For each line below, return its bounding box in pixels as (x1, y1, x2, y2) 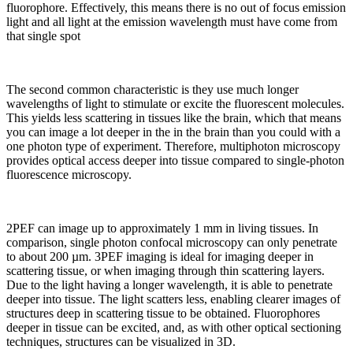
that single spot (6, 29, 80, 43)
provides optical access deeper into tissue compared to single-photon (6, 154, 344, 167)
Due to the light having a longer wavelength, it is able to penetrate (6, 278, 333, 292)
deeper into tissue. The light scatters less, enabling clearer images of (6, 292, 340, 306)
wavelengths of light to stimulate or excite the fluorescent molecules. (6, 97, 344, 110)
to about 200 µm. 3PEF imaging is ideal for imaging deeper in (6, 250, 314, 263)
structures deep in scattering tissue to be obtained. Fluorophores (6, 307, 320, 320)
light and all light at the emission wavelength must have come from (6, 15, 337, 28)
